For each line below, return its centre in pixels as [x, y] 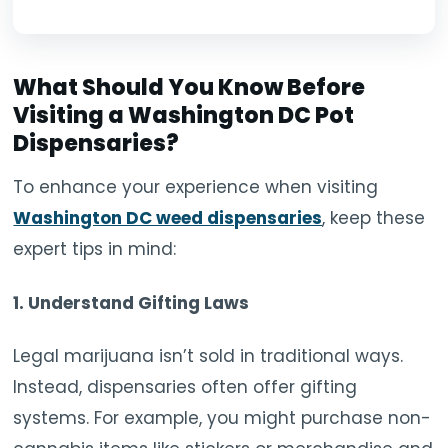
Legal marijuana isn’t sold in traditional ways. [208, 356]
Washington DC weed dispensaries [168, 218]
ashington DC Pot [253, 116]
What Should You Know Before [189, 88]
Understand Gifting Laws [139, 302]
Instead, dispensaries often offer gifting [185, 387]
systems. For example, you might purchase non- [222, 418]
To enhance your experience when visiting [196, 187]
